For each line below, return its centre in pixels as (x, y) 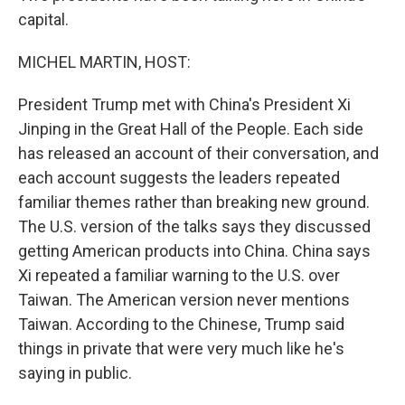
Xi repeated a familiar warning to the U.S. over (179, 275)
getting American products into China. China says (194, 251)
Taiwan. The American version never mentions (184, 300)
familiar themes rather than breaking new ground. (194, 202)
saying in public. (75, 373)
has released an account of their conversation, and (198, 153)
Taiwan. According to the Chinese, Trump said (181, 324)
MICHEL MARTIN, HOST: (104, 62)
